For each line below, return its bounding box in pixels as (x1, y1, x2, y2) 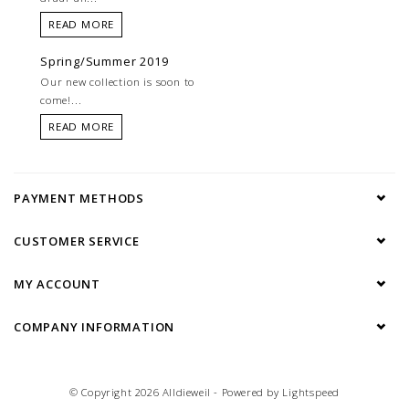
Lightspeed (282, 385, 341, 400)
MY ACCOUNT (14, 276, 100, 293)
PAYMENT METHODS (14, 190, 144, 207)
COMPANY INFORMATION (14, 319, 175, 336)
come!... (40, 93, 82, 108)
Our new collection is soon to (40, 75, 195, 89)
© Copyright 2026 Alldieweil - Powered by (68, 385, 283, 400)
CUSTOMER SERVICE (14, 233, 140, 250)
